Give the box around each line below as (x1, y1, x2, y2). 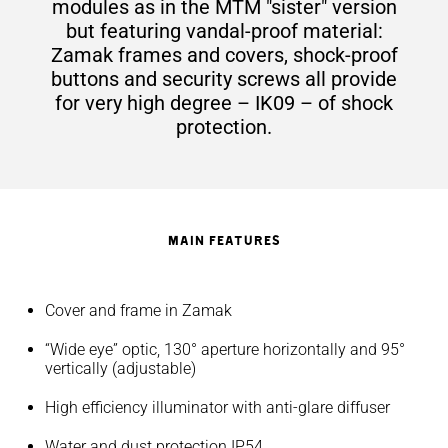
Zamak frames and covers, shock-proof (50, 43, 398, 67)
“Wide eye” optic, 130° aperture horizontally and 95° (45, 340, 405, 359)
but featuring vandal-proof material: (65, 19, 383, 43)
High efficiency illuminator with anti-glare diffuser (45, 398, 390, 417)
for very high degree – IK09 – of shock (55, 91, 393, 115)
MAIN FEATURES (167, 232, 281, 247)
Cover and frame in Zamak (45, 301, 232, 320)
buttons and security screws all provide (51, 67, 397, 91)
